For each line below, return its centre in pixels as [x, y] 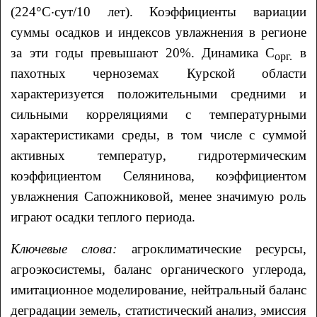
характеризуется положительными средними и [158, 93]
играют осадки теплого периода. [103, 217]
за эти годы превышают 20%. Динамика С [143, 52]
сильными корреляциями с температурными [158, 114]
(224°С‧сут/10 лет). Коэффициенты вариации [158, 11]
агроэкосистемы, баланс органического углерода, [158, 269]
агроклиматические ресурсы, [212, 248]
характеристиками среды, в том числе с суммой [158, 134]
